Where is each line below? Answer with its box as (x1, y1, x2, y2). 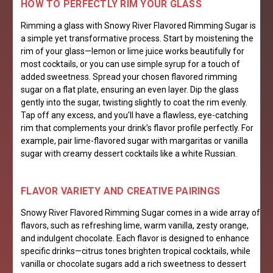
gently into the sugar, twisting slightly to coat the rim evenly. (21, 97, 247, 108)
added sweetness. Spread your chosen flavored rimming (21, 72, 237, 82)
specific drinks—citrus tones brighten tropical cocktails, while (21, 246, 250, 257)
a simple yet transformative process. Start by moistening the (21, 34, 253, 44)
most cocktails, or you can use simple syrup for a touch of (21, 59, 240, 69)
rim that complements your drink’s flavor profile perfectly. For (21, 123, 253, 133)
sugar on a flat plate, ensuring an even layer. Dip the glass (21, 85, 239, 95)
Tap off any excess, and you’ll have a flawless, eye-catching (21, 110, 248, 121)
